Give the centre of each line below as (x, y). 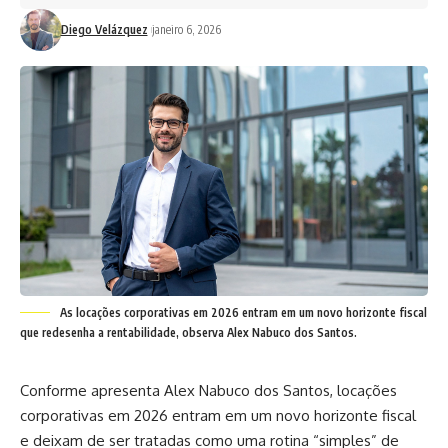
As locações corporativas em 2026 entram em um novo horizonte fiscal (243, 312)
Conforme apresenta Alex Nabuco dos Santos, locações (208, 390)
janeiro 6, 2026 (186, 30)
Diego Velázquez (104, 30)
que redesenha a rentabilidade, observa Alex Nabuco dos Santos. (188, 332)
